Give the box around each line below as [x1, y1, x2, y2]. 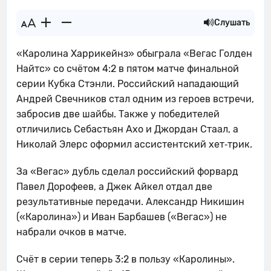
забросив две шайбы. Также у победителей [16, 108, 220, 120]
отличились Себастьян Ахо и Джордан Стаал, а [16, 123, 238, 135]
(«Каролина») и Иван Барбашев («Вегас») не [16, 211, 227, 223]
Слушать [214, 18, 250, 28]
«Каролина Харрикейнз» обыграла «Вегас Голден [16, 48, 252, 59]
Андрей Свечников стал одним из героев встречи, [16, 93, 254, 105]
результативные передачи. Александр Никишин [16, 196, 244, 207]
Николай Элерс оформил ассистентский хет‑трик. [16, 139, 252, 150]
